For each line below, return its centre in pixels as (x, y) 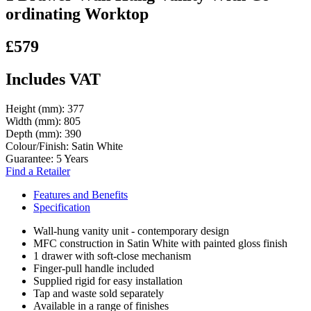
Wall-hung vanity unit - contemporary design (131, 230)
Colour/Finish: (39, 146)
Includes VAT (53, 79)
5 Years (72, 158)
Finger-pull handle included (94, 268)
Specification (62, 207)
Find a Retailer (38, 171)
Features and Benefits (81, 194)
